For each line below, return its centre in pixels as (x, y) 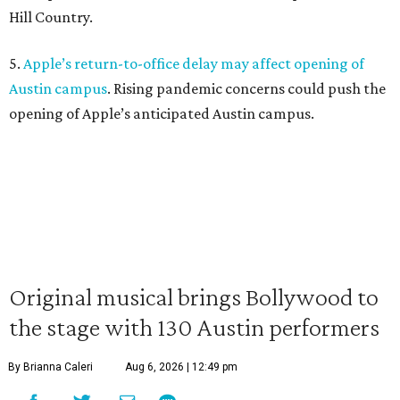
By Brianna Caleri (50, 367)
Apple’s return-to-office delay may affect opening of (194, 63)
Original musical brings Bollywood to (194, 296)
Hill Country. (51, 17)
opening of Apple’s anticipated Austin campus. (162, 113)
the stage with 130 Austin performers (194, 327)
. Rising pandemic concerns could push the (246, 88)
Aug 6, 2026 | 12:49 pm (181, 367)
